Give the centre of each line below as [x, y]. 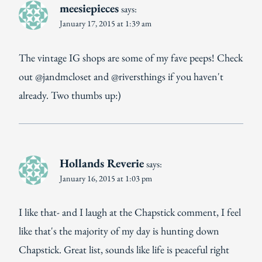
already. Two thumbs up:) [70, 95]
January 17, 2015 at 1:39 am [106, 23]
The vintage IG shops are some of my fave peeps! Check [131, 57]
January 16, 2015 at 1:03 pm [106, 178]
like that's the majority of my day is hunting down [119, 231]
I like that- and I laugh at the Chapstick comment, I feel [130, 212]
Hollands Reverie [102, 163]
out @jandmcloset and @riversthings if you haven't [121, 76]
